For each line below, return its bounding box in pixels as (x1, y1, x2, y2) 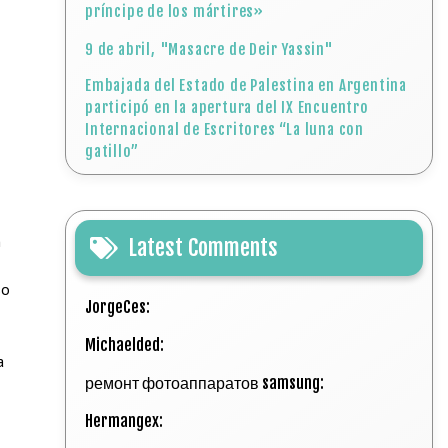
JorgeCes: (85, 297, 154, 317)
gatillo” (85, 142, 139, 161)
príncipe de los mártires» (85, 2, 265, 21)
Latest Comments (128, 234, 279, 261)
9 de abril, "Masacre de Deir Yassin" (85, 40, 334, 59)
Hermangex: (85, 411, 167, 431)
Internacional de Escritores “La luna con (85, 120, 365, 139)
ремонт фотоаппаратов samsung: (85, 373, 328, 393)
